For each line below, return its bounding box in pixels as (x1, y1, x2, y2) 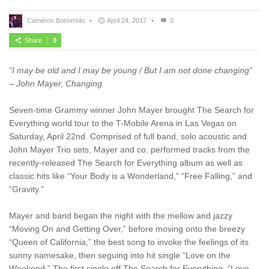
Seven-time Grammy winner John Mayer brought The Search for (9, 104, 254, 115)
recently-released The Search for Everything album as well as (9, 157, 243, 168)
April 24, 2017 (107, 16, 147, 24)
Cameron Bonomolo (27, 16, 85, 24)
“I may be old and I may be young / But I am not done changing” (9, 65, 257, 75)
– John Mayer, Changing (9, 78, 102, 88)
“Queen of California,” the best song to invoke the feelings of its (9, 237, 249, 247)
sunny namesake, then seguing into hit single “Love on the (9, 250, 231, 260)
